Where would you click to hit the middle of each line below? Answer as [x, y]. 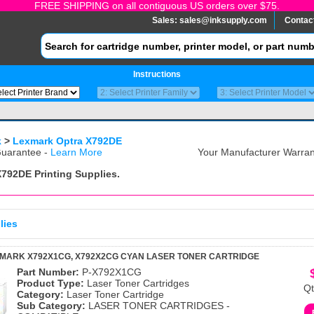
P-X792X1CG [110, 272]
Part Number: [48, 272]
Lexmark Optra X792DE [67, 141]
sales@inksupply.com [223, 20]
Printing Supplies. [76, 174]
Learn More [76, 152]
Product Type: [50, 283]
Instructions [157, 74]
